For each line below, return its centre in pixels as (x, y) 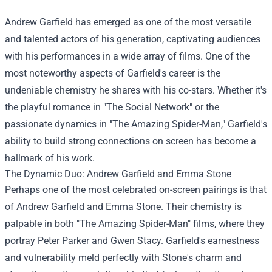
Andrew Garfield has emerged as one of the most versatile (128, 22)
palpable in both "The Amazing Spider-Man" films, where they (135, 224)
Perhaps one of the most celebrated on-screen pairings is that (136, 190)
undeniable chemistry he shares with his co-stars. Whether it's (136, 90)
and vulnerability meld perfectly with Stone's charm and (123, 258)
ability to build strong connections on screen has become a (131, 141)
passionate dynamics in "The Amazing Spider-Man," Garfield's (136, 124)
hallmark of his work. (50, 158)
